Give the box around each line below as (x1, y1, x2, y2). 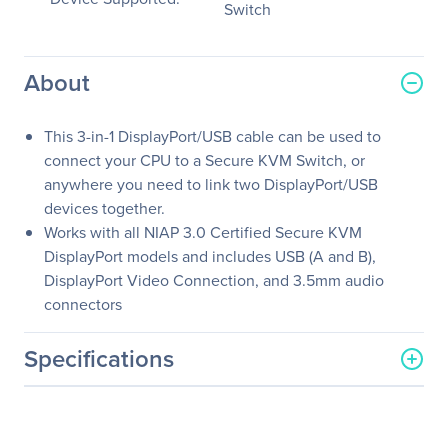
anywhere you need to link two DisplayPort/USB (44, 173, 378, 195)
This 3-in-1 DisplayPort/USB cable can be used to (44, 125, 381, 147)
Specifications (24, 341, 174, 376)
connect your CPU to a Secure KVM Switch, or (44, 149, 365, 171)
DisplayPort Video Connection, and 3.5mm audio (44, 269, 384, 291)
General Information (24, 382, 200, 411)
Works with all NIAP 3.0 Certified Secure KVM (44, 221, 362, 243)
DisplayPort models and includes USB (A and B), (44, 245, 376, 267)
